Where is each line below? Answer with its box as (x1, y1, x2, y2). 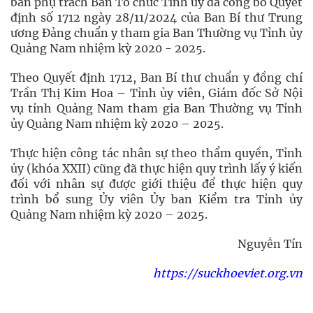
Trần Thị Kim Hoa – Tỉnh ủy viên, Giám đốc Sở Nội (10, 86, 303, 100)
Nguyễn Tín (238, 237, 303, 251)
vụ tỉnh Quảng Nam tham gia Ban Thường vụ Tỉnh (10, 101, 303, 115)
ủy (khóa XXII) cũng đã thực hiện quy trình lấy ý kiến (10, 161, 303, 175)
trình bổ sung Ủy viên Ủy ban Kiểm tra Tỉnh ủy (10, 192, 303, 206)
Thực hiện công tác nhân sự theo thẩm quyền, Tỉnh (10, 146, 303, 160)
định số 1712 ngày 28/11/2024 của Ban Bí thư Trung (10, 10, 303, 24)
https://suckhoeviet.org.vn (153, 266, 303, 280)
